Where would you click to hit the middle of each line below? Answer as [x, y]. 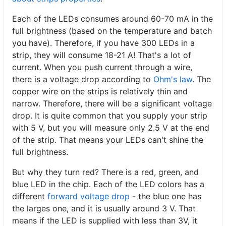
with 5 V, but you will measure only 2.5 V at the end [111, 128]
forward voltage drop [89, 196]
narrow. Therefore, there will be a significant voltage [112, 104]
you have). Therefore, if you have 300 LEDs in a [103, 43]
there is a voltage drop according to [83, 79]
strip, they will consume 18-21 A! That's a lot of [102, 55]
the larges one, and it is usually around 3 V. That [104, 209]
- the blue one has [165, 196]
